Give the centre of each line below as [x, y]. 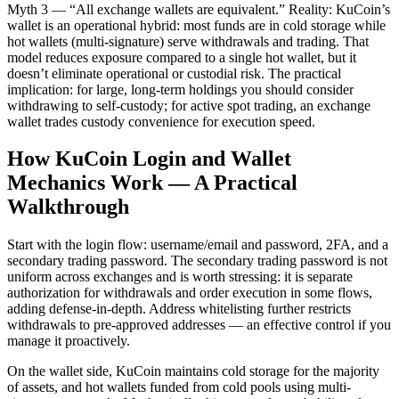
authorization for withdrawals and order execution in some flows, [190, 293]
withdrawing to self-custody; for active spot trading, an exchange [189, 105]
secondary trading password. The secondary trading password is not [197, 261]
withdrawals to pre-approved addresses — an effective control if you [199, 325]
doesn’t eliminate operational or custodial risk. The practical [174, 73]
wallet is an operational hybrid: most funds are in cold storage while [196, 25]
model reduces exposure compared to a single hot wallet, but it [182, 57]
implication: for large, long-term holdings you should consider [180, 89]
